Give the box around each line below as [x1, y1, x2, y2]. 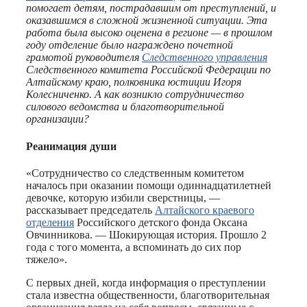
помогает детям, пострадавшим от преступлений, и [26, 2, 276, 14]
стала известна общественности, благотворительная [26, 288, 269, 301]
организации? [26, 113, 89, 125]
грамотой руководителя [26, 51, 142, 64]
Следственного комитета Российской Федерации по [26, 64, 271, 76]
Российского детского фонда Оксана [74, 216, 247, 228]
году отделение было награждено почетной [26, 39, 233, 51]
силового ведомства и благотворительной [26, 101, 224, 113]
